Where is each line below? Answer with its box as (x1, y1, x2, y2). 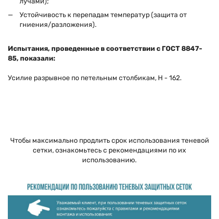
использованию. (82, 155, 137, 164)
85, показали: (8, 54, 55, 63)
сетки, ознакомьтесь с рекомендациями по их (33, 146, 186, 154)
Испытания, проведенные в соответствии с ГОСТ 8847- (8, 44, 202, 53)
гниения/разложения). (20, 21, 97, 29)
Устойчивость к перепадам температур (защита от (20, 11, 187, 20)
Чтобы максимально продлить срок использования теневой (10, 136, 209, 145)
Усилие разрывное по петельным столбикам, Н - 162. (8, 73, 182, 82)
